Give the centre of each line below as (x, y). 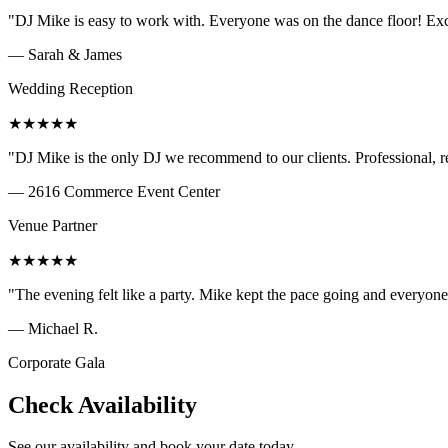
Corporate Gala (56, 362)
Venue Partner (52, 225)
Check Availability (102, 404)
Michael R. (63, 328)
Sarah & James (75, 54)
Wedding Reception (70, 88)
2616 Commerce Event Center (124, 191)
